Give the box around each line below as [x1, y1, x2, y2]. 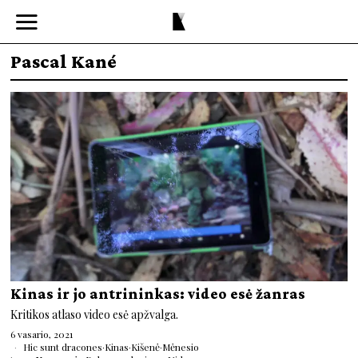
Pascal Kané [10, 50, 117, 72]
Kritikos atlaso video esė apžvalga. [10, 306, 179, 322]
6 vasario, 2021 [10, 327, 74, 340]
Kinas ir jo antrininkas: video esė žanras [10, 284, 306, 302]
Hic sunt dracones [23, 340, 103, 353]
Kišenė [131, 340, 161, 353]
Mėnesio [162, 340, 200, 353]
